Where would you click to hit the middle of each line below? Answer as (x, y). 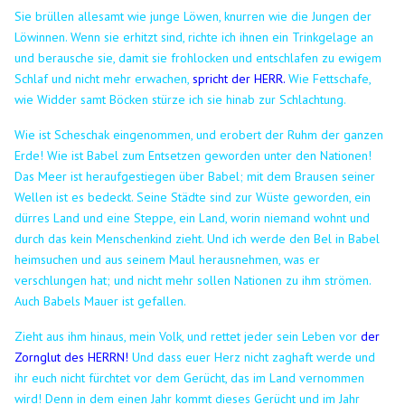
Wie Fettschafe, (330, 78)
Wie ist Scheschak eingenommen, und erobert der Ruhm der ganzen (199, 134)
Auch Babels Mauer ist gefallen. (101, 301)
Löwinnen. (43, 37)
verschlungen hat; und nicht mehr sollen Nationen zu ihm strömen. (193, 280)
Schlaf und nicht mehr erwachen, (104, 78)
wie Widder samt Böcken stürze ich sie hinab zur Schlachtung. (181, 99)
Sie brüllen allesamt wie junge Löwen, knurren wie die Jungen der (193, 16)
